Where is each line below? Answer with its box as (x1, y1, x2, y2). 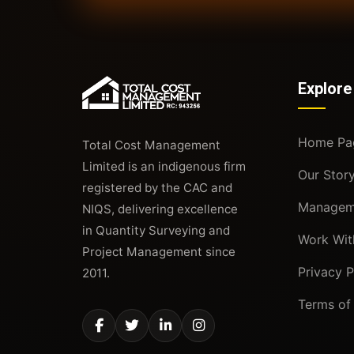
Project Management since (82, 243, 235, 259)
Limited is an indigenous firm (82, 158, 246, 174)
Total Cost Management (82, 137, 220, 153)
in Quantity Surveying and (82, 222, 230, 238)
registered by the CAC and (82, 179, 232, 195)
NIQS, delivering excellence (82, 201, 238, 217)
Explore (298, 78, 352, 98)
